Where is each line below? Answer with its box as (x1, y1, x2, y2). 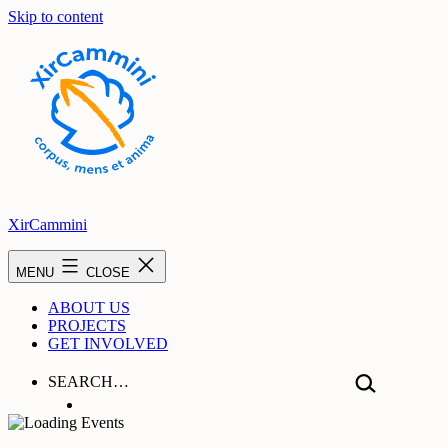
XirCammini (8, 216, 87, 233)
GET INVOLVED (48, 335, 168, 352)
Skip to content (8, 8, 103, 25)
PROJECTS (48, 317, 126, 334)
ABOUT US (48, 299, 130, 316)
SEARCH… (48, 373, 129, 390)
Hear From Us (83, 396, 174, 413)
